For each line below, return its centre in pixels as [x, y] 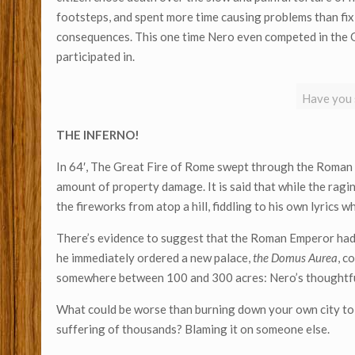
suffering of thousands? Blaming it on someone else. [193, 329]
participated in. [96, 56]
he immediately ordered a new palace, [155, 258]
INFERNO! [112, 135]
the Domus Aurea [296, 258]
